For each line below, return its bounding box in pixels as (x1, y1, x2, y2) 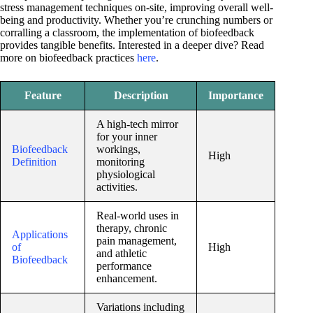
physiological (96, 168, 155, 180)
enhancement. (96, 272, 157, 284)
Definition (12, 155, 57, 168)
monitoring (96, 155, 145, 168)
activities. (96, 180, 138, 193)
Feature (24, 89, 61, 101)
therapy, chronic (96, 221, 167, 234)
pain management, (96, 234, 177, 247)
